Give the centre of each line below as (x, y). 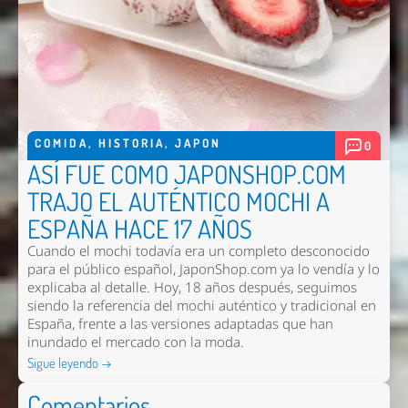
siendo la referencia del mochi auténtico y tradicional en (201, 306)
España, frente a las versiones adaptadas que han (180, 324)
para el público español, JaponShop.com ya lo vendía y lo (203, 270)
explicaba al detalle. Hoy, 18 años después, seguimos (192, 288)
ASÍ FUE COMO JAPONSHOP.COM (186, 174)
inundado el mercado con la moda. (135, 342)
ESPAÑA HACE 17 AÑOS (139, 229)
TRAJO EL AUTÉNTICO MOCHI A (178, 202)
